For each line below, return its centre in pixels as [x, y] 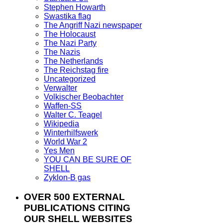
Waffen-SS [63, 106]
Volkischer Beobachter [84, 97]
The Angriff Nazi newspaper [93, 25]
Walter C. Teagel [73, 115]
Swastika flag [67, 16]
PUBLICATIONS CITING [77, 208]
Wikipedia [61, 124]
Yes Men [59, 151]
